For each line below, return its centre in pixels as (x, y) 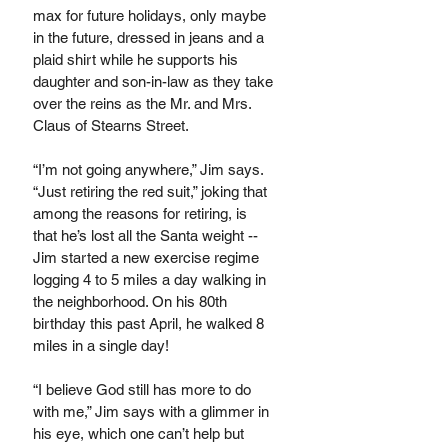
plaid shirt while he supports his (137, 60)
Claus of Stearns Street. (110, 126)
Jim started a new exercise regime (148, 258)
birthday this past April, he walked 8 (150, 324)
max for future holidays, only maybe (151, 16)
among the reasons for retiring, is (142, 214)
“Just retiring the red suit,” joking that (152, 192)
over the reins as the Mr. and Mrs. (144, 104)
